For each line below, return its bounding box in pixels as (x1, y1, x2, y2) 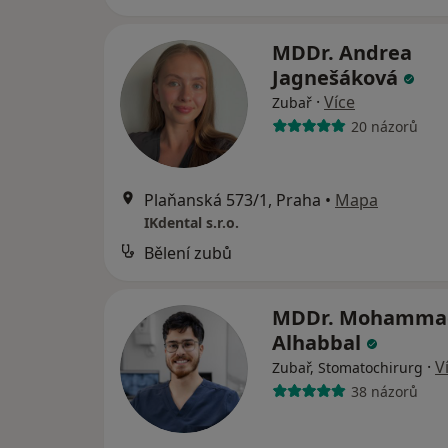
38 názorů (350, 381, 418, 401)
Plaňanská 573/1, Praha (144, 189, 321, 212)
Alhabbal (272, 329, 366, 357)
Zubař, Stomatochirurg (272, 358, 423, 378)
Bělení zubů (144, 242, 232, 265)
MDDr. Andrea (272, 39, 412, 67)
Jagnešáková (272, 64, 403, 92)
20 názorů (350, 116, 418, 136)
